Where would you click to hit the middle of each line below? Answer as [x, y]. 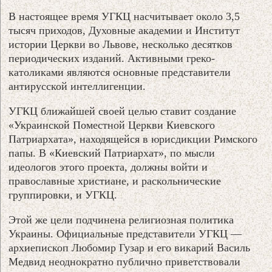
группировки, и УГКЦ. [63, 195]
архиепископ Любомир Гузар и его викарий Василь [130, 247]
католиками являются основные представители [120, 72]
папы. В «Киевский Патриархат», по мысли [112, 153]
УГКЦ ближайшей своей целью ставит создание [123, 111]
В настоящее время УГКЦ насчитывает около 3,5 [124, 16]
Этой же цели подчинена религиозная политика [121, 219]
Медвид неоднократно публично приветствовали [125, 261]
